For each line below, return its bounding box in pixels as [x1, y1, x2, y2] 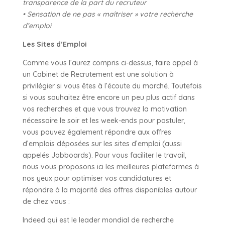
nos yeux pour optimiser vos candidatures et [22, 173, 171, 183]
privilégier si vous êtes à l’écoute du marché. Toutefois [22, 81, 202, 90]
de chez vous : [22, 196, 70, 206]
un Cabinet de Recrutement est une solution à [22, 69, 174, 79]
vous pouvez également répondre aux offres [22, 127, 171, 137]
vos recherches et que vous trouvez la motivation [22, 104, 187, 114]
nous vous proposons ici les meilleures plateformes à [22, 162, 199, 171]
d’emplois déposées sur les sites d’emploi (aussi [22, 139, 182, 148]
